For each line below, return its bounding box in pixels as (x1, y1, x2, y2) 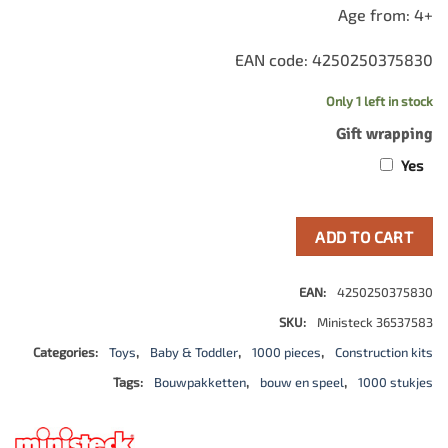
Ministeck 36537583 (317, 313, 433, 330)
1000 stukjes (358, 373, 433, 390)
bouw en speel (260, 373, 344, 390)
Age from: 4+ (338, 4, 433, 24)
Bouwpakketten (154, 373, 246, 390)
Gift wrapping (336, 123, 433, 144)
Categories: (33, 343, 101, 360)
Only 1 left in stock (326, 93, 433, 110)
